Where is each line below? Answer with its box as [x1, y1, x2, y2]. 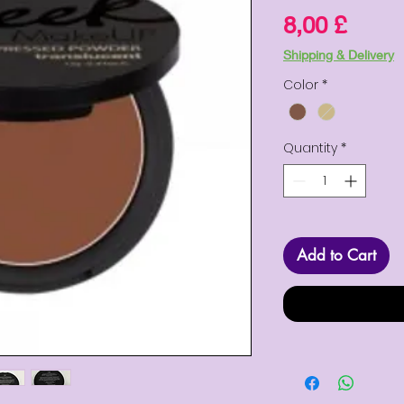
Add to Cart [297, 245, 376, 266]
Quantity [283, 139, 337, 158]
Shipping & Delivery [283, 47, 394, 63]
